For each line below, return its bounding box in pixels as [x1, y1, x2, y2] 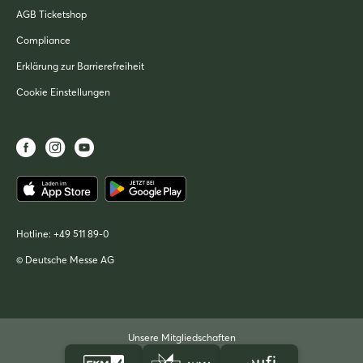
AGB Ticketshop [16, 8, 87, 21]
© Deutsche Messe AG [16, 254, 114, 266]
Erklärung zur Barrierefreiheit [16, 60, 144, 73]
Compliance [16, 34, 70, 47]
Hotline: [16, 228, 53, 240]
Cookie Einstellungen [16, 86, 110, 99]
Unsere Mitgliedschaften [127, 331, 236, 344]
